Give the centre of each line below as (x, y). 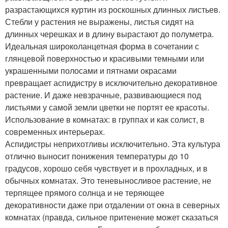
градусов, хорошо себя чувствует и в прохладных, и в (106, 168)
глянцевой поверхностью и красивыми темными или (105, 59)
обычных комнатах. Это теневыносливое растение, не (108, 181)
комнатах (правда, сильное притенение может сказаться (112, 217)
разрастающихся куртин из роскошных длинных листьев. (113, 10)
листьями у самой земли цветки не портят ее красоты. (107, 107)
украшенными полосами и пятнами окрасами (91, 71)
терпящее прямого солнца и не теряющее (85, 193)
